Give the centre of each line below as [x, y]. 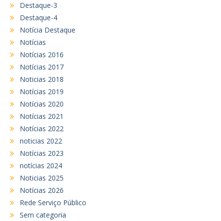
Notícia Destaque [48, 30]
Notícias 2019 [42, 91]
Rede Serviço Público [53, 202]
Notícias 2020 [42, 104]
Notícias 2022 [42, 128]
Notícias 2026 [42, 190]
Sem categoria [43, 215]
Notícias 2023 [42, 153]
